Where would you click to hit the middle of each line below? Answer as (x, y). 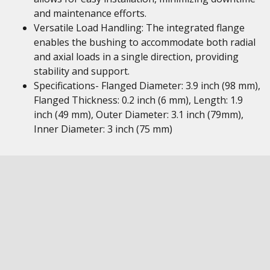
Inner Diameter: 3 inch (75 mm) (103, 129)
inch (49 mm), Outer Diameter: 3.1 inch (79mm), (139, 115)
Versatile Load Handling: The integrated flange (139, 28)
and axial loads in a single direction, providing (136, 57)
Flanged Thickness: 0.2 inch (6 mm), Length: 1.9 (138, 100)
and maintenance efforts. (90, 13)
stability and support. (82, 71)
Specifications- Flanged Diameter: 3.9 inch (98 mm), (147, 86)
